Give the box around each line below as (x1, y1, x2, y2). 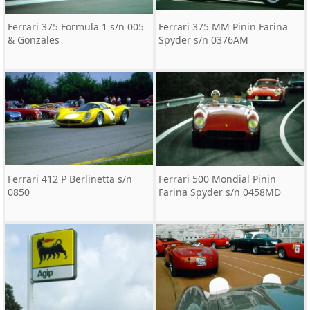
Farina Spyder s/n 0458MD (158, 185, 281, 199)
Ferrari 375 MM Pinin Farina (158, 20, 288, 33)
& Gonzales (8, 33, 60, 46)
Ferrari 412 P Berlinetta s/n (8, 172, 132, 185)
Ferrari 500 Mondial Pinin (158, 172, 276, 185)
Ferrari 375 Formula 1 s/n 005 (8, 20, 144, 33)
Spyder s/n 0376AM (158, 33, 248, 46)
